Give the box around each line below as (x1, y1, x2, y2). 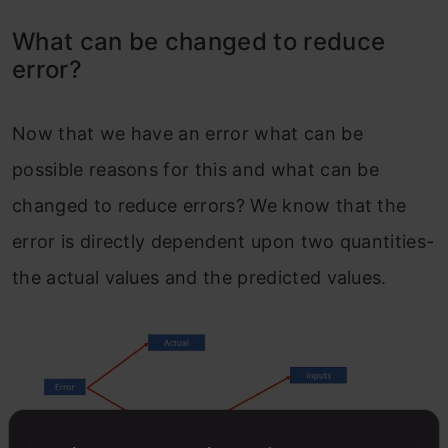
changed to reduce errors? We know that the (12, 194, 407, 216)
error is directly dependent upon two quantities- (12, 230, 435, 252)
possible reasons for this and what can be (12, 158, 380, 180)
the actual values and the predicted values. (12, 266, 387, 288)
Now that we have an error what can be (12, 122, 363, 144)
